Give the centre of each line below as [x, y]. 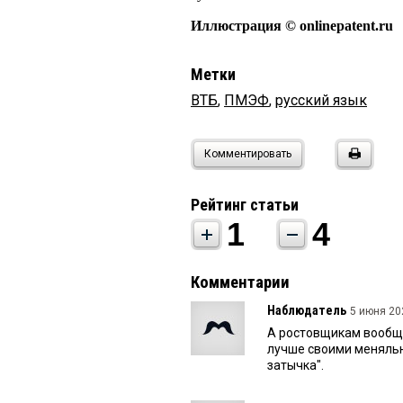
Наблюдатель [307, 310]
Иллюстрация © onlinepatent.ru [292, 25]
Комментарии [240, 282]
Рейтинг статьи [245, 204]
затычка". [296, 365]
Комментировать [248, 153]
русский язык [321, 100]
